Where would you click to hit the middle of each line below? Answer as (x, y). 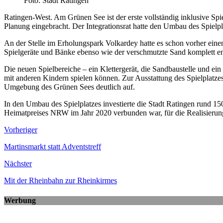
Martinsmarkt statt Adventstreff (53, 147)
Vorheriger (21, 130)
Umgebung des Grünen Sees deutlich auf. (69, 87)
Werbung (20, 200)
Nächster (18, 164)
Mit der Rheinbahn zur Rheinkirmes (60, 181)
